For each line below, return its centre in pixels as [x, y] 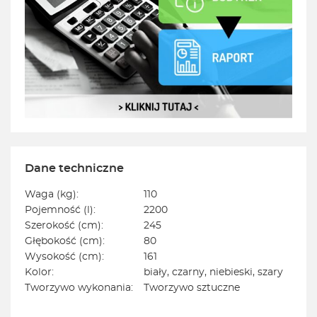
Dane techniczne [74, 169]
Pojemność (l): [60, 211]
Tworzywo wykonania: [79, 288]
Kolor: [39, 273]
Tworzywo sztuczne [192, 288]
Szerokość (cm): [64, 226]
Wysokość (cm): [64, 257]
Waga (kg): [52, 195]
